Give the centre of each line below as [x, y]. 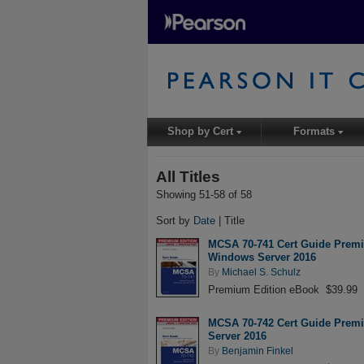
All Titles [188, 176]
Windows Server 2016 [262, 258]
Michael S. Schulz [261, 272]
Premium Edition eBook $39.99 [283, 289]
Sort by [175, 220]
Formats [316, 132]
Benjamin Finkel [258, 351]
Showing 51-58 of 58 [204, 194]
